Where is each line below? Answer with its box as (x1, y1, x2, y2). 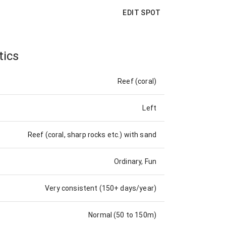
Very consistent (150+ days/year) (45, 184, 156, 193)
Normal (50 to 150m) (88, 211, 156, 219)
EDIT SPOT (123, 8, 160, 17)
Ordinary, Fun (114, 157, 156, 166)
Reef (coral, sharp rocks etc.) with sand (28, 131, 156, 139)
